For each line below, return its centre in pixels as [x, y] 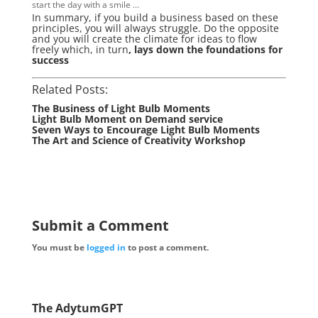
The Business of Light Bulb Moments [121, 108]
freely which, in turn [80, 49]
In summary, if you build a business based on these [155, 17]
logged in [106, 247]
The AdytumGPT [77, 308]
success [50, 60]
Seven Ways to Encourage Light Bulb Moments [146, 130]
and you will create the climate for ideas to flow [144, 39]
